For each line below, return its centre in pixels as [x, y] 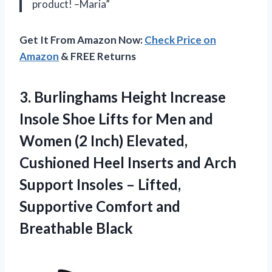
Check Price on [180, 40]
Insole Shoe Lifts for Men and [116, 119]
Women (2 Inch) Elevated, [104, 141]
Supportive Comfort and [100, 206]
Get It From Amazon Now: [82, 40]
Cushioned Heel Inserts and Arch [128, 163]
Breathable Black [76, 228]
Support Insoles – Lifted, [100, 185]
